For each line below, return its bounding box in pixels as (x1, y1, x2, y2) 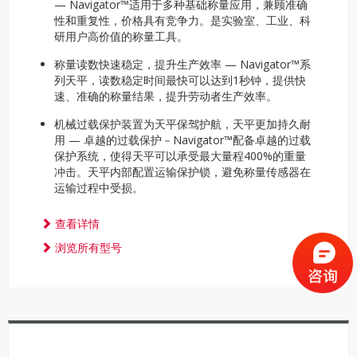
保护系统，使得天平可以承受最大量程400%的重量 (54, 148, 306, 163)
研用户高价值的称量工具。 (54, 29, 188, 44)
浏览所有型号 (52, 240, 122, 255)
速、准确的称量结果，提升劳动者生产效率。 (54, 88, 277, 104)
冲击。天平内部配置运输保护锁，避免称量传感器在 (54, 164, 311, 179)
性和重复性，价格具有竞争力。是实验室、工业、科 (54, 13, 311, 28)
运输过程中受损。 (54, 180, 143, 195)
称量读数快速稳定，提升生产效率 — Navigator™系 (54, 57, 311, 72)
